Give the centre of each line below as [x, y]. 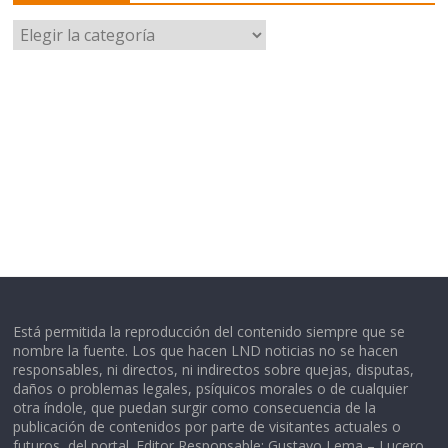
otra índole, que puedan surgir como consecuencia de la [195, 407]
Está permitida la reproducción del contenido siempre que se [209, 331]
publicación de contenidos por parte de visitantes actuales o [207, 426]
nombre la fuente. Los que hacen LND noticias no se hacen [206, 350]
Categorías [47, 29]
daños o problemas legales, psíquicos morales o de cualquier [211, 388]
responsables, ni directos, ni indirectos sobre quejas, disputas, [214, 369]
